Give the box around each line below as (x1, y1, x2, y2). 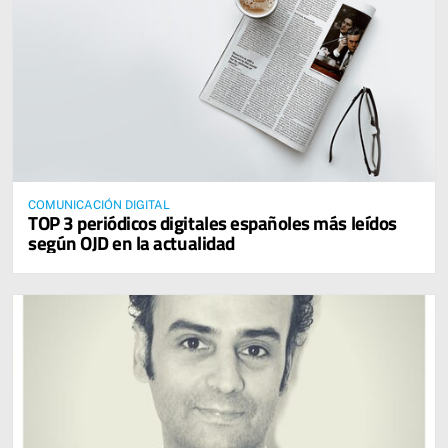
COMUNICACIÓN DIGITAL (28, 198, 170, 213)
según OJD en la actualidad (28, 228, 235, 258)
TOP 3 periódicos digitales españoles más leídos (28, 208, 397, 238)
